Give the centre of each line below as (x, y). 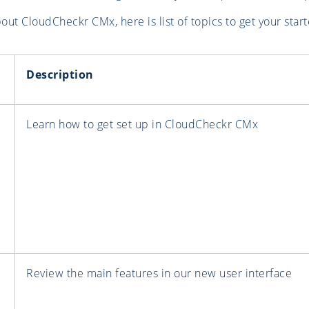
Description (60, 75)
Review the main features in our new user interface (159, 273)
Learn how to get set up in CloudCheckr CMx (142, 124)
